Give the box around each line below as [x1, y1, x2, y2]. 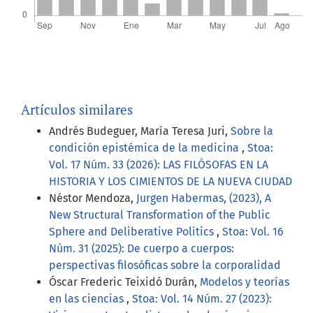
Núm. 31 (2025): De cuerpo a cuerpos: [49, 242, 234, 256]
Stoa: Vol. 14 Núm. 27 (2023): [132, 292, 272, 306]
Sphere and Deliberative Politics [49, 225, 217, 239]
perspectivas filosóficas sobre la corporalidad [49, 259, 281, 272]
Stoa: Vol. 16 [222, 225, 284, 239]
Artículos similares [21, 101, 133, 119]
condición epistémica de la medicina [49, 141, 242, 155]
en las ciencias [49, 292, 126, 306]
